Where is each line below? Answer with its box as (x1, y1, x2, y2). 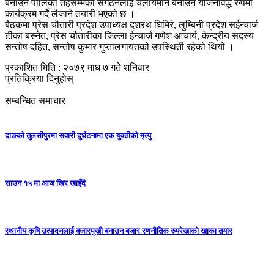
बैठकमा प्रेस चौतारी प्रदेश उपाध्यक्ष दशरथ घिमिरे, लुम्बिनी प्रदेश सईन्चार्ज (5, 19, 258, 30)
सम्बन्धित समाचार (5, 95, 65, 106)
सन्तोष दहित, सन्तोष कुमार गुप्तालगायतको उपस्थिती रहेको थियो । (5, 41, 234, 52)
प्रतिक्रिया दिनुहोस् (5, 73, 73, 84)
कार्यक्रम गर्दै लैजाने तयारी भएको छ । (5, 8, 135, 19)
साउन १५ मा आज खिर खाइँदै (5, 179, 86, 188)
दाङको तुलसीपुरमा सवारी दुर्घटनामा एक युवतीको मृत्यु (5, 130, 151, 140)
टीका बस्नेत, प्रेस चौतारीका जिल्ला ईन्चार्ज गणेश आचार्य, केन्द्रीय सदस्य (5, 30, 254, 41)
